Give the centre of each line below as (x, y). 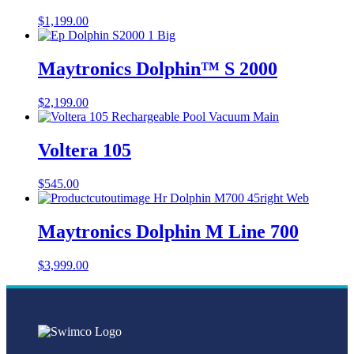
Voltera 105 (85, 150)
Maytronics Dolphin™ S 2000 (158, 69)
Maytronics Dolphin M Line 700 (168, 231)
